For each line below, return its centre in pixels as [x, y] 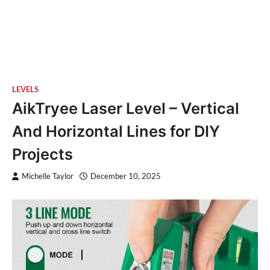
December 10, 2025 [126, 176]
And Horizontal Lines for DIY [116, 131]
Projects [42, 154]
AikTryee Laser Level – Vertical [126, 108]
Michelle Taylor [48, 176]
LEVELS [25, 89]
